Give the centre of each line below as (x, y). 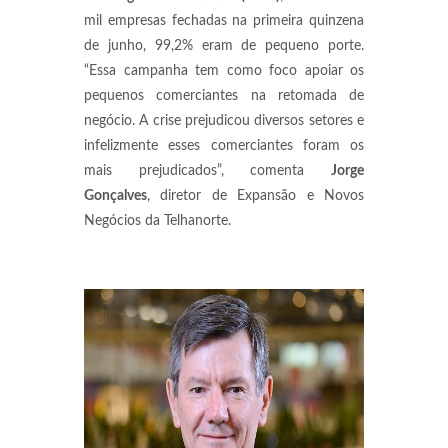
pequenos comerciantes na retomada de (224, 96)
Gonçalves (115, 196)
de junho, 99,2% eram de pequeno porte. (224, 46)
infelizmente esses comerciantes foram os (224, 146)
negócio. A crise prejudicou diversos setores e (224, 121)
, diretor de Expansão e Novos (255, 196)
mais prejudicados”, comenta (207, 171)
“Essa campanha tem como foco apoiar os (224, 71)
